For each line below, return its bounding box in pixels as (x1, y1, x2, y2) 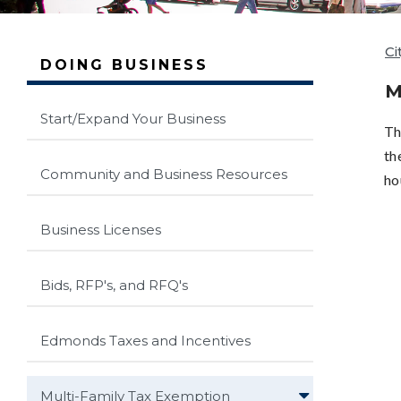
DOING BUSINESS (40, 55, 209, 73)
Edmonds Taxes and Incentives (40, 331, 251, 349)
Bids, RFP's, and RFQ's (40, 276, 188, 294)
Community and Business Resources (40, 165, 287, 183)
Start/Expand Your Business (40, 109, 226, 127)
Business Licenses (40, 220, 161, 238)
